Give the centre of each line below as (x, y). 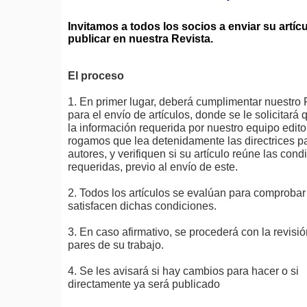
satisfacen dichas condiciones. (144, 206)
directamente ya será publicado (145, 284)
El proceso (96, 76)
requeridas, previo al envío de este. (153, 167)
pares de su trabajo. (116, 245)
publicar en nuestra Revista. (140, 39)
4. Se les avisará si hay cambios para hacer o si (183, 271)
